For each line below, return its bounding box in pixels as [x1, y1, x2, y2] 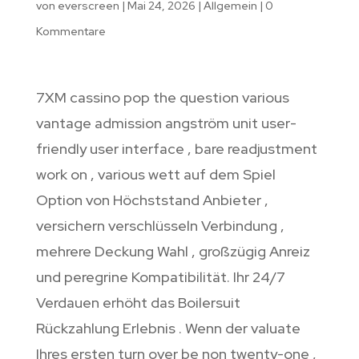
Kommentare [35, 24, 106, 39]
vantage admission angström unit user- [35, 114, 296, 133]
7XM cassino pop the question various [35, 88, 289, 107]
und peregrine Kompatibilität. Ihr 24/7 [35, 268, 285, 287]
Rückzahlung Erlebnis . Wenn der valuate [35, 319, 301, 338]
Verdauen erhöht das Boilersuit [35, 293, 240, 313]
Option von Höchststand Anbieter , [35, 191, 268, 210]
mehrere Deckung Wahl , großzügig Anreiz [35, 242, 310, 261]
